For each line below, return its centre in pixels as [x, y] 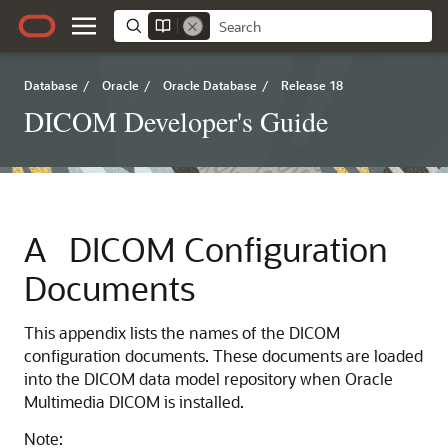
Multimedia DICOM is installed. [134, 401]
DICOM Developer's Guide [176, 121]
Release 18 [312, 85]
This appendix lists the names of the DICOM [182, 332]
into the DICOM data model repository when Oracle [208, 378]
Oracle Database [210, 85]
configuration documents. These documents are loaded [223, 355]
